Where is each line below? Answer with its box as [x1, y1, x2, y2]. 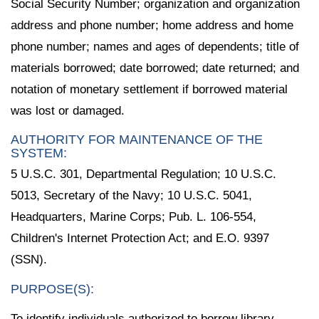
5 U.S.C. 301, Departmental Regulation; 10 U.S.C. [11, 167, 276, 182]
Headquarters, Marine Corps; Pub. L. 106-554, [11, 210, 256, 224]
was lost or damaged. [11, 103, 125, 117]
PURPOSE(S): [11, 282, 94, 297]
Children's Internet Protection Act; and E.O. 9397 [11, 231, 269, 246]
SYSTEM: [11, 146, 67, 161]
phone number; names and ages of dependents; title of [11, 39, 299, 53]
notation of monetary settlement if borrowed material [11, 82, 288, 96]
